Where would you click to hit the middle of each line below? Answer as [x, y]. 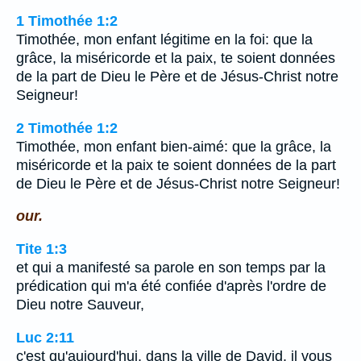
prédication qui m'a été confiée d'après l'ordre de [171, 286]
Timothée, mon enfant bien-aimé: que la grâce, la [174, 146]
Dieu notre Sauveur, [80, 305]
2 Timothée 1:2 [67, 128]
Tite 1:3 [41, 249]
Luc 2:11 [45, 337]
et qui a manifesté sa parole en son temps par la [171, 268]
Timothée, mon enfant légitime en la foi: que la [164, 40]
